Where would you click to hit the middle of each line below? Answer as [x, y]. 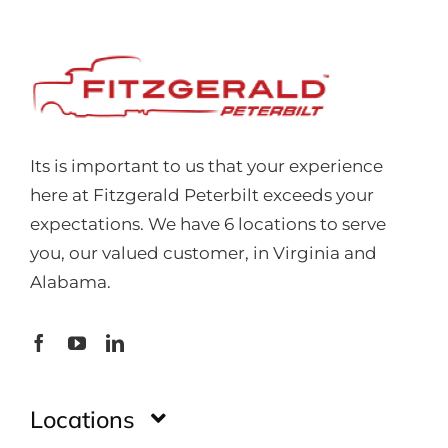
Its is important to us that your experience [206, 165]
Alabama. [75, 281]
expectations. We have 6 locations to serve [207, 223]
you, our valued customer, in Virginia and [203, 252]
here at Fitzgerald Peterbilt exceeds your [201, 194]
